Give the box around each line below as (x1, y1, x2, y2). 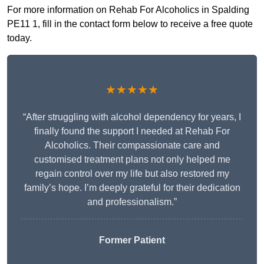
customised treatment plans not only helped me (34, 154, 230, 165)
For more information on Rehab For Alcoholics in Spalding (7, 5, 249, 15)
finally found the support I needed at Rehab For (34, 126, 230, 137)
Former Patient (99, 235, 165, 246)
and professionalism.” (87, 197, 177, 207)
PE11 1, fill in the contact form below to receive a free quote (7, 19, 253, 29)
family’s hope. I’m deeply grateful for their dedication (24, 183, 240, 193)
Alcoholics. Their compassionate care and (44, 140, 220, 151)
